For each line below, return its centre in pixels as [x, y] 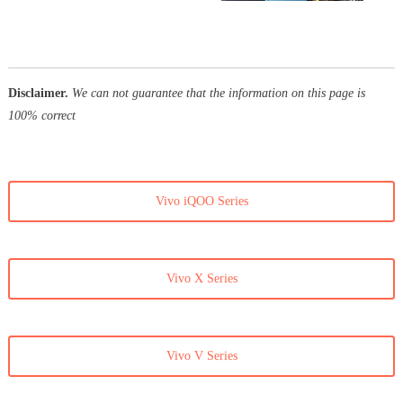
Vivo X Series [201, 279]
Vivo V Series [201, 356]
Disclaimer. [38, 94]
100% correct [41, 116]
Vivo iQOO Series [201, 201]
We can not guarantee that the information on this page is [218, 94]
